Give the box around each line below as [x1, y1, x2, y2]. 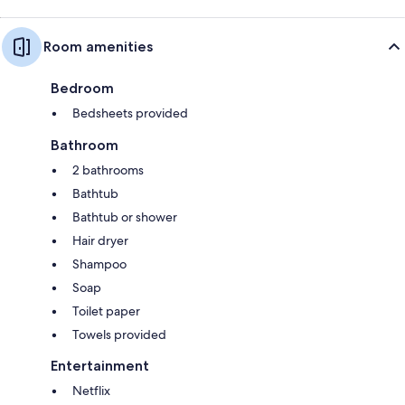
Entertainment [51, 356, 149, 374]
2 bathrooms [72, 161, 144, 178]
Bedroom [51, 79, 114, 97]
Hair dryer [72, 231, 128, 249]
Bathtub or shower [72, 208, 177, 225]
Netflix [72, 381, 110, 399]
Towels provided [72, 325, 166, 343]
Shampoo [72, 255, 127, 272]
